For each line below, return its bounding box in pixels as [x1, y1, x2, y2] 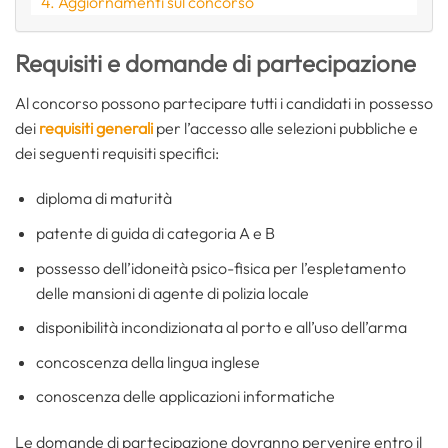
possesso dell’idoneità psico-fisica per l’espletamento [35, 257, 406, 278]
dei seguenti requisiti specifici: [15, 142, 219, 163]
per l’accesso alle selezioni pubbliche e [153, 117, 418, 138]
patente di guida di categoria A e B [35, 222, 275, 243]
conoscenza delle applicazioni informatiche [35, 386, 335, 407]
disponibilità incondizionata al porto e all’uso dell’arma [35, 317, 407, 338]
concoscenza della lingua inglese [35, 351, 260, 372]
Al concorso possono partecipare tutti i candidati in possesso [15, 92, 433, 113]
